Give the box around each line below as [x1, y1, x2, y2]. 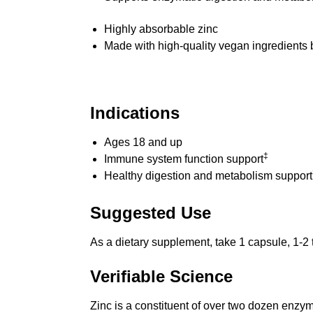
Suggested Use [89, 203, 211, 222]
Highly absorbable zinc [103, 23, 218, 36]
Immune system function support [103, 153, 263, 166]
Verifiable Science [89, 267, 233, 286]
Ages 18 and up [103, 136, 182, 149]
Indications [89, 103, 180, 123]
